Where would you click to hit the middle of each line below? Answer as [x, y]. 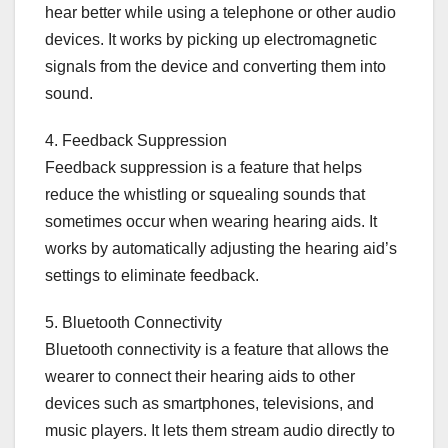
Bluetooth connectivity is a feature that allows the [217, 349]
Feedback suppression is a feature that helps [203, 167]
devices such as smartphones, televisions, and [209, 403]
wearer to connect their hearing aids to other [200, 376]
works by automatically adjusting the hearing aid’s [221, 248]
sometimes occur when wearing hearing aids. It [211, 221]
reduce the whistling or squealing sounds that [205, 194]
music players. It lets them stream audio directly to [220, 430]
